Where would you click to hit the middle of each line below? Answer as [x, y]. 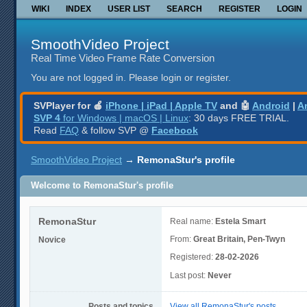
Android [271, 105]
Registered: [192, 257]
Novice [52, 240]
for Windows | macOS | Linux [124, 118]
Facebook [175, 130]
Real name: [192, 221]
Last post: [188, 275]
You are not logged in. [78, 78]
